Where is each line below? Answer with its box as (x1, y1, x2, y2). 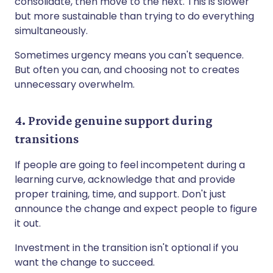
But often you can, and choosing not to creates (15, 62, 239, 77)
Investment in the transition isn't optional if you (15, 240, 238, 255)
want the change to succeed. (15, 255, 155, 269)
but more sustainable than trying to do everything (15, 9, 254, 23)
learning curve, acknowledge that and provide (15, 172, 235, 186)
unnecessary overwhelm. (15, 77, 135, 91)
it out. (15, 216, 41, 230)
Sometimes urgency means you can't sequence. (15, 48, 244, 62)
